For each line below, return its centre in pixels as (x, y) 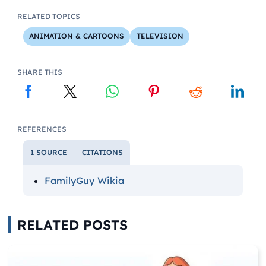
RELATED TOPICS (48, 17)
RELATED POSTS (72, 225)
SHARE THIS (39, 72)
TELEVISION (160, 36)
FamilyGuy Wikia (84, 181)
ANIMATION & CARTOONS (77, 36)
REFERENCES (42, 129)
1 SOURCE (49, 153)
